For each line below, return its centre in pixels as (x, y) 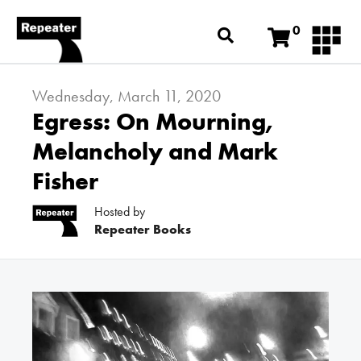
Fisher (65, 181)
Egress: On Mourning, (153, 121)
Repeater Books (143, 229)
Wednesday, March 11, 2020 (127, 95)
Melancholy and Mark (155, 151)
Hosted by (120, 211)
